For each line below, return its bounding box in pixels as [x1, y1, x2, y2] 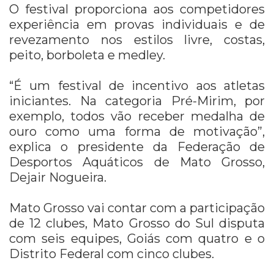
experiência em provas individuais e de [9, 17, 265, 32]
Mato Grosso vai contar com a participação [9, 200, 265, 215]
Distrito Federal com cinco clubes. [9, 246, 214, 261]
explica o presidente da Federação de [9, 139, 265, 154]
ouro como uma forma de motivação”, [9, 124, 265, 139]
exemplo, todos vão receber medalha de [9, 108, 265, 124]
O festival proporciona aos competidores [9, 1, 265, 17]
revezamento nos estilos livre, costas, [9, 32, 265, 47]
